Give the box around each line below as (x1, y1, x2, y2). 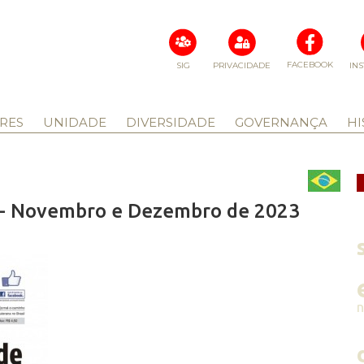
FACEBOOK (287, 59, 333, 70)
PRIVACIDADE (213, 60, 271, 71)
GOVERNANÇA (234, 115, 327, 130)
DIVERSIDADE (125, 115, 215, 130)
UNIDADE (42, 115, 106, 130)
